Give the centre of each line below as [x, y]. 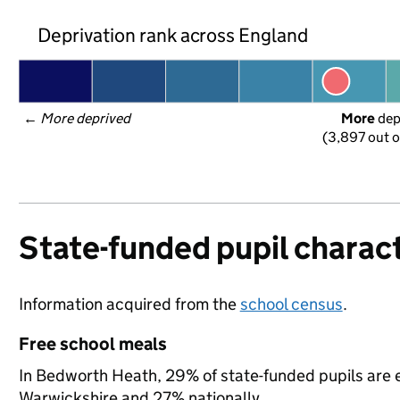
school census [291, 304]
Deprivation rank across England [173, 35]
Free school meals [92, 344]
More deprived [86, 118]
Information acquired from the [129, 304]
